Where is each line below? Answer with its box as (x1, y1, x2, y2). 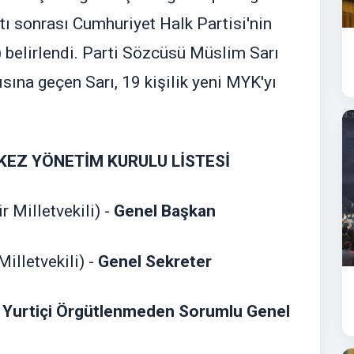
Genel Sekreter (98, 251, 212, 271)
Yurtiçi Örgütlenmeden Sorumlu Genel (2, 301, 290, 321)
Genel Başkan (110, 201, 216, 221)
